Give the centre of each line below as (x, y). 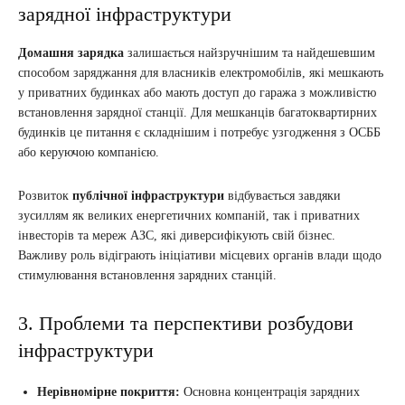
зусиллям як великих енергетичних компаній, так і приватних (189, 215)
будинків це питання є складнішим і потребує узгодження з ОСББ (199, 132)
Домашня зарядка (71, 52)
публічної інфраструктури (148, 195)
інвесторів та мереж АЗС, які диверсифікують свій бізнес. (177, 235)
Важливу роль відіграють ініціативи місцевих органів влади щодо (200, 255)
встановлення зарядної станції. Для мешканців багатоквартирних (198, 112)
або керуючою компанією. (89, 152)
